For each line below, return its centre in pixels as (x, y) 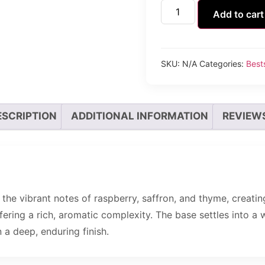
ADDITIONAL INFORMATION (139, 116)
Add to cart (238, 14)
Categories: (222, 63)
